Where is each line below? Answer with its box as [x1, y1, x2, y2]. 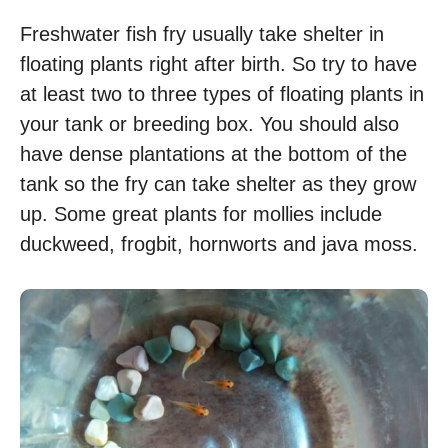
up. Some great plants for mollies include [20, 203, 382, 226]
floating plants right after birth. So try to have [20, 53, 417, 76]
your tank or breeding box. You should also [20, 113, 399, 136]
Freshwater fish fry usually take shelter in [20, 23, 384, 46]
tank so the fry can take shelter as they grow [20, 173, 416, 196]
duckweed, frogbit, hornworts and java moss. [20, 233, 418, 256]
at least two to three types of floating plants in [20, 83, 424, 106]
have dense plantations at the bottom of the [20, 143, 407, 166]
